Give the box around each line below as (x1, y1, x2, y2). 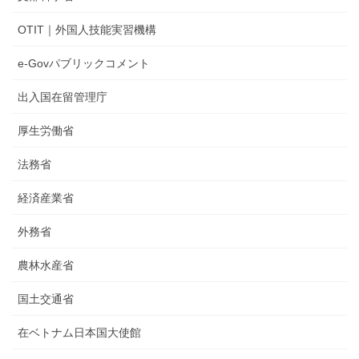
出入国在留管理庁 (18, 90, 107, 103)
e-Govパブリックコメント (18, 56, 150, 70)
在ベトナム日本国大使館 (18, 325, 141, 339)
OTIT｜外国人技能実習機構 (18, 22, 156, 36)
